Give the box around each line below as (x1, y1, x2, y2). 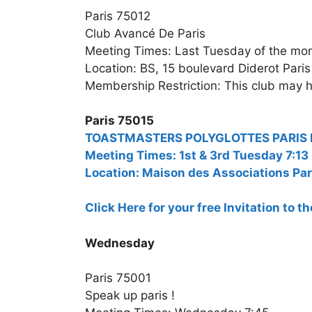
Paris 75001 (85, 271, 151, 286)
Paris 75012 (85, 8, 150, 23)
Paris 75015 (85, 114, 154, 128)
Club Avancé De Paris (85, 26, 205, 40)
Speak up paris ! (85, 288, 175, 303)
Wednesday (85, 235, 155, 250)
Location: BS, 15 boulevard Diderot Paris (85, 61, 311, 75)
